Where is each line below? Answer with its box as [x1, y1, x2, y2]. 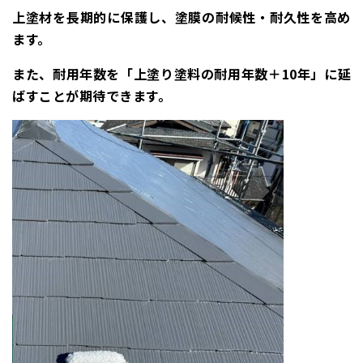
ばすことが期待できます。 [12, 85, 171, 105]
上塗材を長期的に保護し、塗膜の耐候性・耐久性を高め [12, 6, 351, 27]
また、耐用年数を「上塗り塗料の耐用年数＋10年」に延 [12, 63, 351, 83]
